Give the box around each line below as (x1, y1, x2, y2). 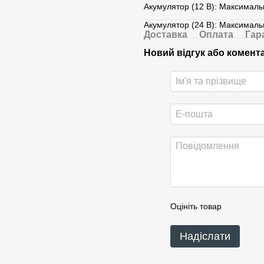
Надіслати (180, 230, 230, 242)
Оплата (199, 29, 233, 39)
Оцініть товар (170, 201, 222, 211)
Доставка (144, 29, 187, 39)
